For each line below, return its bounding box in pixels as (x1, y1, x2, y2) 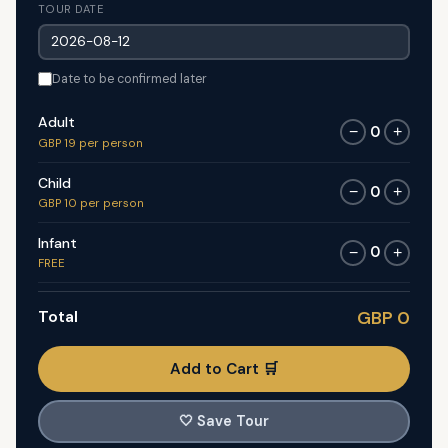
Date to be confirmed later (51, 70, 207, 87)
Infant (37, 233, 77, 252)
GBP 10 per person (37, 196, 144, 212)
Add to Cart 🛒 (170, 358, 278, 379)
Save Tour (197, 412, 269, 431)
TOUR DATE (37, 2, 105, 17)
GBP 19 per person (37, 135, 143, 151)
